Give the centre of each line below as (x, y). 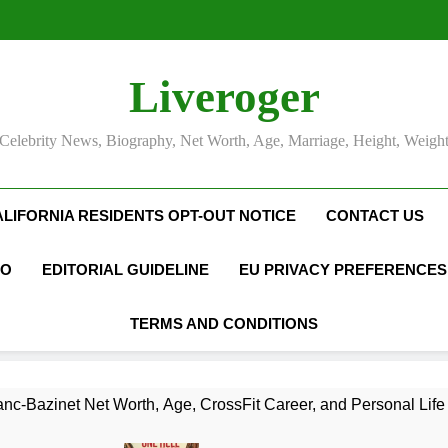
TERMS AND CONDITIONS (223, 323)
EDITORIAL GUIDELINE (126, 269)
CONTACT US (375, 215)
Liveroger (224, 97)
